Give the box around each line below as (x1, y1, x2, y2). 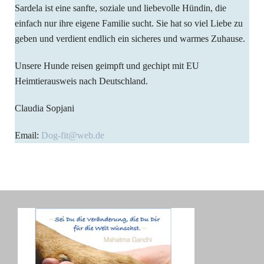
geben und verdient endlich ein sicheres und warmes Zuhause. (15, 34, 245, 44)
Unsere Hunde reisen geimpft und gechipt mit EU (15, 61, 199, 71)
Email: (15, 130, 41, 141)
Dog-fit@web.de (41, 130, 104, 141)
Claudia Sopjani (15, 103, 74, 114)
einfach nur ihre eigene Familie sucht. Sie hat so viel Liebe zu (15, 18, 243, 29)
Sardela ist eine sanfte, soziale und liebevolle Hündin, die (15, 3, 226, 14)
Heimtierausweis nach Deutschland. (15, 76, 148, 87)
